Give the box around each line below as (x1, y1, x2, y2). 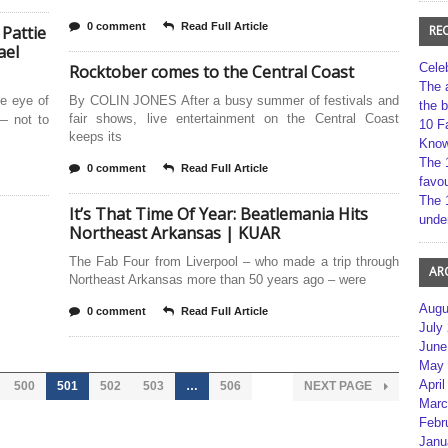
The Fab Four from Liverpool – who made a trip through (69, 254, 399, 269)
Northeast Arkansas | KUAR (69, 222, 280, 244)
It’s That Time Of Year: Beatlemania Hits (69, 203, 368, 225)
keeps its (69, 129, 122, 144)
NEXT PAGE (304, 379, 375, 393)
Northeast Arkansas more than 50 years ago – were (69, 272, 366, 287)
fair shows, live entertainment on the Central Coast (69, 111, 399, 126)
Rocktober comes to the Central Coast (69, 61, 354, 83)
